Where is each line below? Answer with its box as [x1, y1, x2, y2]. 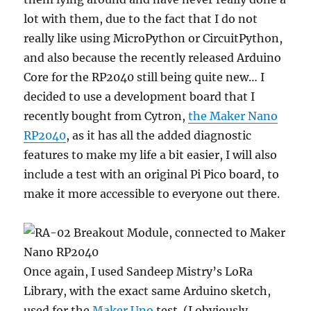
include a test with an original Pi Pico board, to [24, 167, 280, 182]
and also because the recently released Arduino [24, 51, 282, 65]
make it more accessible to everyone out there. [24, 187, 280, 201]
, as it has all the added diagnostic [66, 128, 252, 143]
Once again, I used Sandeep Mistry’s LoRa [24, 264, 253, 279]
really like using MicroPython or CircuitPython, [24, 31, 283, 46]
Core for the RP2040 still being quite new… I [24, 70, 265, 85]
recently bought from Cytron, [24, 109, 189, 124]
